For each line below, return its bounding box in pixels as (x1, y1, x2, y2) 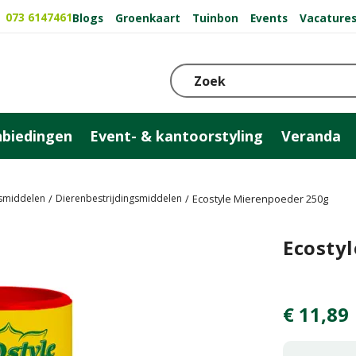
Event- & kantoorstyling (90, 126, 264, 145)
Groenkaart (115, 10, 180, 25)
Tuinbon (192, 10, 238, 25)
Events (250, 10, 288, 25)
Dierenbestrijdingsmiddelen (56, 192, 182, 205)
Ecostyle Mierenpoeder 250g (192, 192, 328, 206)
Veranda (281, 126, 342, 145)
